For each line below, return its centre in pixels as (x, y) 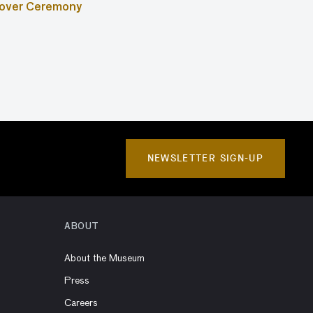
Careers (81, 303)
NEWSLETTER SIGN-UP (205, 158)
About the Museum (104, 259)
